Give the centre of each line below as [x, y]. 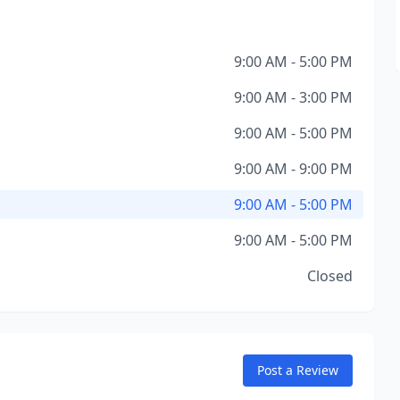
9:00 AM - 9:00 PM [293, 169]
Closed [329, 276]
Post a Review [297, 370]
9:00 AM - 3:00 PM [293, 97]
